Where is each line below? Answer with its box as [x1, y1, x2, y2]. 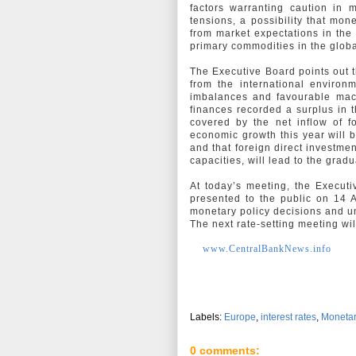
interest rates [261, 311, 316, 323]
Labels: [190, 311, 224, 323]
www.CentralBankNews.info [203, 243, 331, 255]
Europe [224, 311, 256, 323]
